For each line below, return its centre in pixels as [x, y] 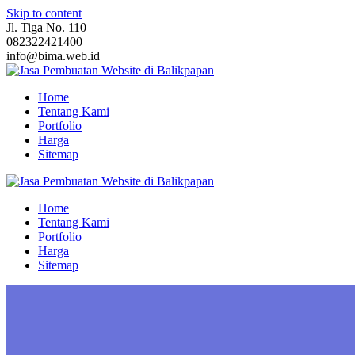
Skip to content [44, 13]
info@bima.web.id [53, 56]
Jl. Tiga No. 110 [46, 27]
